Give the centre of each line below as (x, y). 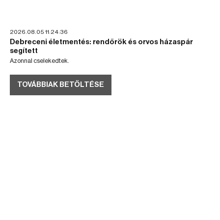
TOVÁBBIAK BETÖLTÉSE (61, 84)
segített (24, 51)
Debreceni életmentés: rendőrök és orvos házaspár (101, 42)
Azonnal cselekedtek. (40, 60)
